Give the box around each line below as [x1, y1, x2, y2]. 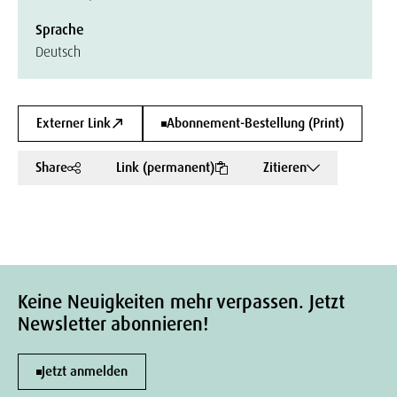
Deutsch [35, 43, 81, 61]
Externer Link [36, 114, 111, 132]
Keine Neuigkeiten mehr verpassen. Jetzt [18, 290, 345, 315]
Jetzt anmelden [42, 362, 128, 381]
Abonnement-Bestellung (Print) [167, 114, 344, 132]
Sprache [35, 20, 84, 39]
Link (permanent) [116, 159, 214, 176]
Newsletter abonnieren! [18, 312, 208, 338]
